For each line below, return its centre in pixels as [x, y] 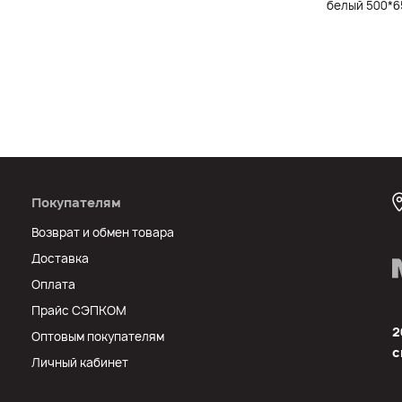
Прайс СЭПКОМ [79, 310]
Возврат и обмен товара [102, 232]
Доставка [60, 258]
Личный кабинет [79, 363]
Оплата [53, 284]
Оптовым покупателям [97, 336]
